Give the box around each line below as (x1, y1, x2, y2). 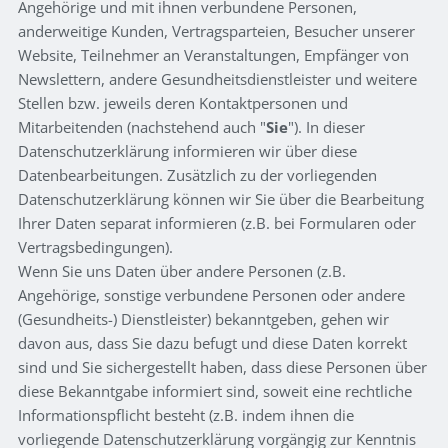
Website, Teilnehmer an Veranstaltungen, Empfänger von (18, 44, 409, 65)
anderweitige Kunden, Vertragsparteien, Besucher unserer (18, 20, 415, 41)
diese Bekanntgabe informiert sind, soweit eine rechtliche (18, 380, 412, 401)
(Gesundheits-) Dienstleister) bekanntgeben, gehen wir (18, 308, 389, 329)
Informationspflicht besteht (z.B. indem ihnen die (18, 404, 354, 425)
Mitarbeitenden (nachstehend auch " (18, 116, 266, 137)
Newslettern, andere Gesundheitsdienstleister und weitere (18, 68, 417, 89)
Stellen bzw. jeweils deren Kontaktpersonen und (18, 92, 348, 113)
